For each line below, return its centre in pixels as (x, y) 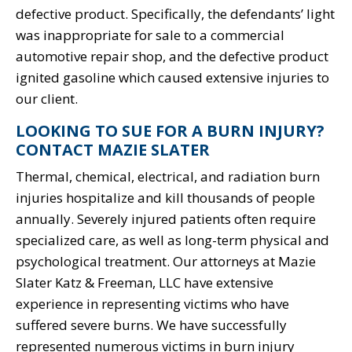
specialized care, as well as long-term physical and (172, 240)
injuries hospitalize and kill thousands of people (165, 197)
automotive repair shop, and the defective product (172, 56)
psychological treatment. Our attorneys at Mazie (166, 261)
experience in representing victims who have (152, 303)
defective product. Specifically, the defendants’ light (175, 13)
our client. (50, 98)
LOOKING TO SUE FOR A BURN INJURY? (170, 130)
